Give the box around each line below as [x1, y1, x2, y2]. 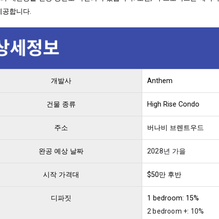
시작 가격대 [43, 170, 79, 179]
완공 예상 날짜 [39, 147, 84, 155]
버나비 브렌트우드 [147, 123, 204, 132]
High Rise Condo [147, 100, 199, 109]
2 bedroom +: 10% [147, 207, 204, 215]
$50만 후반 [147, 170, 181, 179]
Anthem [147, 76, 173, 85]
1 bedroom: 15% [147, 194, 199, 202]
